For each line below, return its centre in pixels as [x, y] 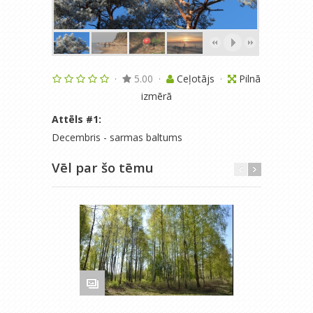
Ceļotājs [197, 79]
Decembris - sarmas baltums [117, 137]
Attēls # [72, 119]
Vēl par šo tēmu [103, 167]
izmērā [156, 96]
